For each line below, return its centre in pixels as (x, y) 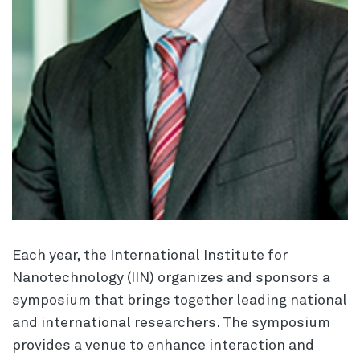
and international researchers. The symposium (171, 323)
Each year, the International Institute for (150, 256)
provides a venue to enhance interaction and (163, 346)
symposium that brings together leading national (180, 301)
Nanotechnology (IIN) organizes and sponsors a (171, 278)
